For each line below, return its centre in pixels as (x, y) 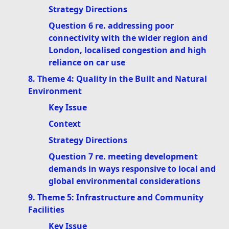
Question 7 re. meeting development (123, 157)
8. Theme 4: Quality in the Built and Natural (118, 79)
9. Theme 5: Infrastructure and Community (116, 198)
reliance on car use (87, 63)
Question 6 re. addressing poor (111, 26)
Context (65, 124)
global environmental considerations (124, 181)
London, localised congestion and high (128, 50)
